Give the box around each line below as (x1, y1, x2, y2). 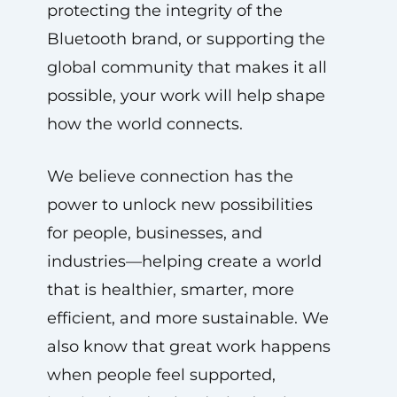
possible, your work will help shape (46, 86, 325, 105)
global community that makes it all (46, 58, 327, 77)
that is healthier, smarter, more (46, 280, 294, 300)
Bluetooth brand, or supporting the (46, 29, 325, 49)
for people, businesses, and (46, 223, 262, 243)
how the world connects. (46, 114, 243, 134)
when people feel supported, (46, 365, 276, 385)
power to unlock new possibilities (46, 195, 313, 214)
